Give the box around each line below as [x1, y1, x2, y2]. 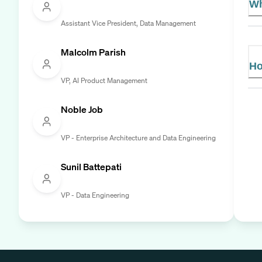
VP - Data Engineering [61, 190, 129, 199]
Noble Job [61, 102, 103, 116]
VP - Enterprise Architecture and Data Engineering [61, 133, 216, 142]
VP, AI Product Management [61, 75, 147, 85]
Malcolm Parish [61, 45, 126, 58]
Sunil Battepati [61, 160, 122, 173]
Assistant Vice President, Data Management [61, 18, 196, 27]
